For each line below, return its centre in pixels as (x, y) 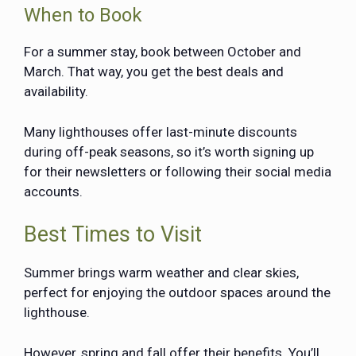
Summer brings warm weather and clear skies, (161, 273)
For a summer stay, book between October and (163, 52)
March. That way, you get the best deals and (154, 72)
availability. (58, 92)
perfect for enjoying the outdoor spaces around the (177, 293)
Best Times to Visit (113, 235)
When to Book (83, 15)
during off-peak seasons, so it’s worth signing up (169, 151)
